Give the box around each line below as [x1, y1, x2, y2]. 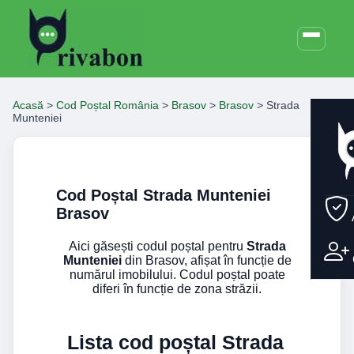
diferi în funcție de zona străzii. [92, 282, 262, 296]
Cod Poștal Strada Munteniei [56, 186, 271, 205]
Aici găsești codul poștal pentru [68, 239, 247, 254]
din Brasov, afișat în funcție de [121, 254, 292, 268]
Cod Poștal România [56, 99, 159, 111]
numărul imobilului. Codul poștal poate [69, 268, 285, 282]
